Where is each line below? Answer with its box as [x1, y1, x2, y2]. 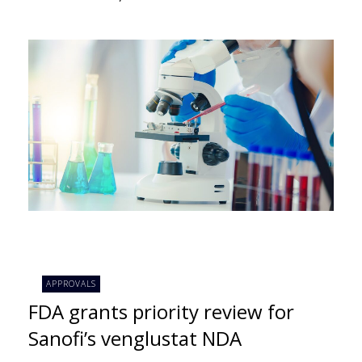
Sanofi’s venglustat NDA [28, 324, 242, 351]
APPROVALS [46, 278, 97, 290]
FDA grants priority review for [28, 297, 294, 325]
